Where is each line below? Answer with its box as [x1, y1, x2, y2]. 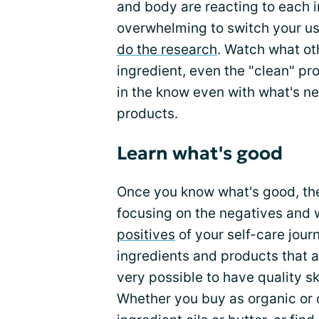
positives [117, 226, 175, 244]
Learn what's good [117, 142, 283, 165]
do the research [117, 41, 217, 58]
